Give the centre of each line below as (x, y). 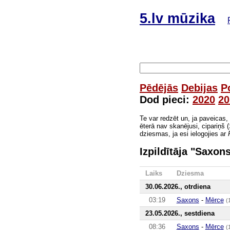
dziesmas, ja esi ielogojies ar (184, 133)
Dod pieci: (166, 99)
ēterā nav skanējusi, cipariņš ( (184, 126)
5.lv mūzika (177, 18)
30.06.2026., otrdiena (178, 186)
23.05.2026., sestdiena (180, 213)
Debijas (199, 88)
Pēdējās (159, 88)
